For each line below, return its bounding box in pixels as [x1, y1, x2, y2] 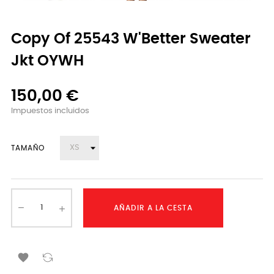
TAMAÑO [11, 144, 45, 152]
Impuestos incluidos [11, 106, 89, 115]
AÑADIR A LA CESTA [114, 204, 193, 212]
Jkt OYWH [11, 53, 84, 68]
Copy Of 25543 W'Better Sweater [11, 31, 251, 46]
